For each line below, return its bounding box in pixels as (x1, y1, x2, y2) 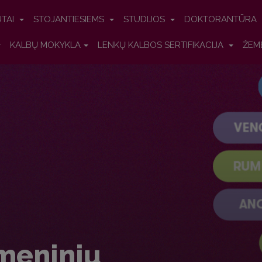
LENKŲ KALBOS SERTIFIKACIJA (98, 40, 226, 50)
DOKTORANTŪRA (184, 14, 259, 25)
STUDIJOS (123, 14, 167, 25)
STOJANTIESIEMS (33, 14, 106, 25)
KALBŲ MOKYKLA (10, 40, 81, 50)
